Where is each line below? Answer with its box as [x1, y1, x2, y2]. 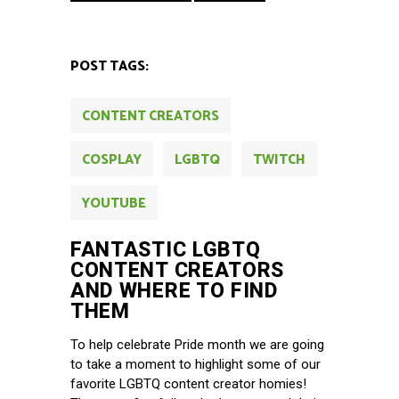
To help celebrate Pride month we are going [70, 336, 324, 353]
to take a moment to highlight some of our [70, 355, 321, 372]
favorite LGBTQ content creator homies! [70, 375, 306, 392]
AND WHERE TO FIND [70, 278, 278, 303]
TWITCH [253, 148, 305, 171]
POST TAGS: [70, 54, 149, 77]
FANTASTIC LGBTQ [70, 237, 261, 262]
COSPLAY [82, 148, 142, 171]
